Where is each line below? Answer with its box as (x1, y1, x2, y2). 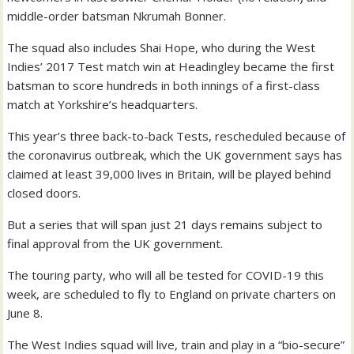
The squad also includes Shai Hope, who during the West (7, 40, 316, 56)
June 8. (7, 305, 43, 322)
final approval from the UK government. (7, 235, 224, 252)
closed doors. (7, 185, 81, 201)
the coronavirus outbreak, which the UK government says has (7, 147, 343, 164)
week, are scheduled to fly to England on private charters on (7, 286, 337, 303)
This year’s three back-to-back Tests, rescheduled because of (7, 128, 346, 145)
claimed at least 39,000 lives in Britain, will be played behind (7, 166, 332, 183)
